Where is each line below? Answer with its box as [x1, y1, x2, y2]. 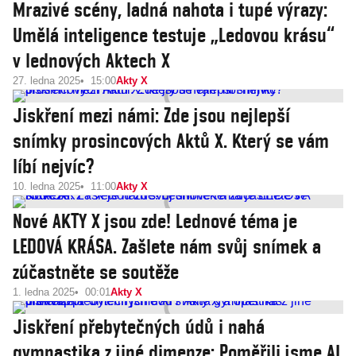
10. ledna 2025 [13, 180, 80, 192]
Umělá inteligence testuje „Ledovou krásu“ [13, 23, 335, 47]
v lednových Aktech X [13, 48, 170, 72]
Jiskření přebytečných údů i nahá [13, 315, 265, 339]
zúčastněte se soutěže [13, 260, 179, 284]
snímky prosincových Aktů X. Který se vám [13, 129, 329, 153]
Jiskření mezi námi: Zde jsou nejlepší [13, 103, 290, 127]
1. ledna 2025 [13, 286, 75, 298]
